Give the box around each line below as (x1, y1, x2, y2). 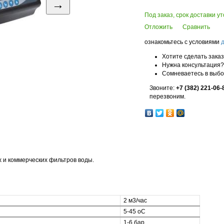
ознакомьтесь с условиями (144, 38, 221, 45)
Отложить (144, 23, 172, 30)
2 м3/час (122, 197, 147, 204)
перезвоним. (149, 93, 185, 100)
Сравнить (182, 23, 210, 30)
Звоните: (149, 84, 176, 91)
